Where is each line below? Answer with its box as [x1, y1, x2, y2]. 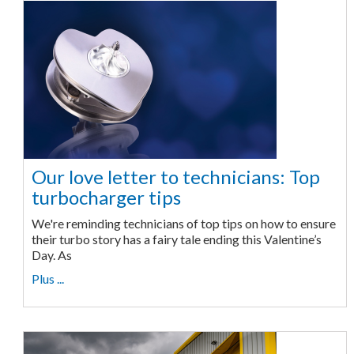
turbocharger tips [31, 185, 181, 209]
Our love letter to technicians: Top [31, 164, 320, 188]
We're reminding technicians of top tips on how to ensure [31, 215, 336, 231]
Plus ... [31, 270, 64, 286]
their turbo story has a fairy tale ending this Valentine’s [31, 231, 322, 247]
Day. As [31, 247, 72, 262]
